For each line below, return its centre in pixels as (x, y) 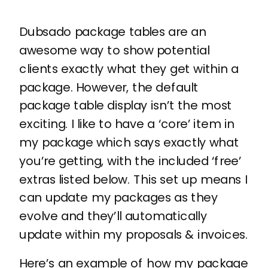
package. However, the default (109, 87)
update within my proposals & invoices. (134, 235)
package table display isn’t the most (126, 106)
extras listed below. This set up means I (133, 179)
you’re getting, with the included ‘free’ (130, 161)
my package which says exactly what (129, 143)
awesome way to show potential (114, 51)
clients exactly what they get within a (129, 68)
